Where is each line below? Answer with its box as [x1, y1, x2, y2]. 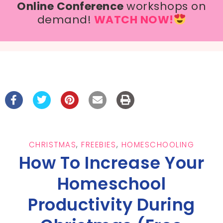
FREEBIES [81, 139, 116, 150]
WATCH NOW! [94, 12, 174, 28]
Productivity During [28, 193, 195, 217]
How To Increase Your [18, 151, 205, 175]
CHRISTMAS [28, 139, 77, 150]
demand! [37, 12, 92, 28]
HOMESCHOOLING [121, 139, 195, 150]
